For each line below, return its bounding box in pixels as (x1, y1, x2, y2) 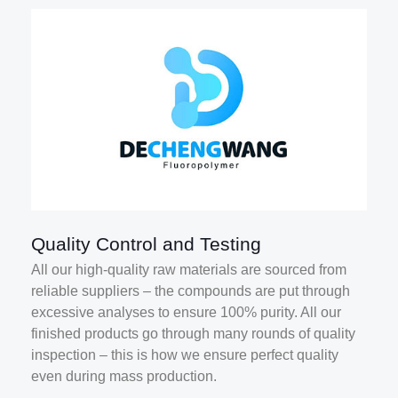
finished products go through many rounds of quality (31, 325, 355, 341)
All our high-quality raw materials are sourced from (31, 261, 346, 277)
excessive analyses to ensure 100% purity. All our (31, 304, 341, 320)
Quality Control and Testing (31, 234, 261, 255)
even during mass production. (31, 368, 220, 384)
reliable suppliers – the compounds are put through (31, 283, 350, 298)
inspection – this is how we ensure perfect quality (31, 346, 338, 362)
